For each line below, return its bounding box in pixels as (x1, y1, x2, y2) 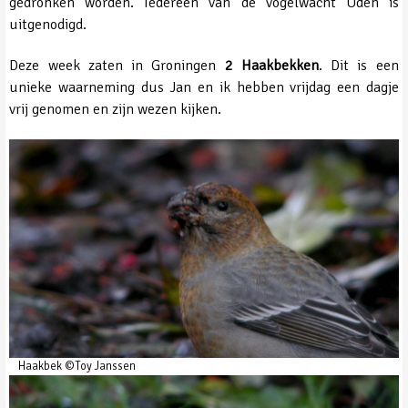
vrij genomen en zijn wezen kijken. (9, 100, 222, 119)
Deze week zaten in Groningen (9, 56, 225, 76)
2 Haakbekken (224, 56, 319, 76)
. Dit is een (318, 56, 399, 76)
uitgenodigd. (9, 15, 87, 35)
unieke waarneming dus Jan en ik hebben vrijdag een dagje (9, 78, 399, 97)
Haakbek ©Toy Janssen (18, 359, 137, 374)
